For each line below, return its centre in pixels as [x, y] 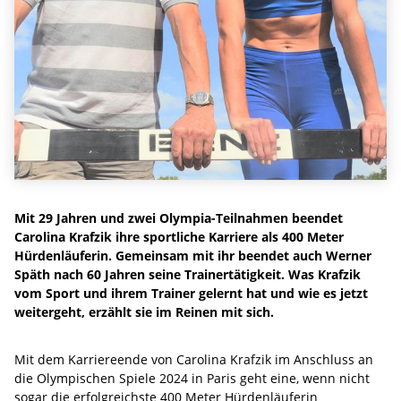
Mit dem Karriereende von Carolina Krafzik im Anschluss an [194, 359]
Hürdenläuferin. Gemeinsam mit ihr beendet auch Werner [193, 255]
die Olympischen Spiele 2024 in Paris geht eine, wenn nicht [192, 378]
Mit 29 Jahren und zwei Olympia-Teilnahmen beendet [179, 218]
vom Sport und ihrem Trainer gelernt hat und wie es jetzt [191, 293]
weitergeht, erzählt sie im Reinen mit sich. [144, 311]
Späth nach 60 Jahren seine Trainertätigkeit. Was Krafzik [188, 274]
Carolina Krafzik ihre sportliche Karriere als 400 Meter [179, 236]
